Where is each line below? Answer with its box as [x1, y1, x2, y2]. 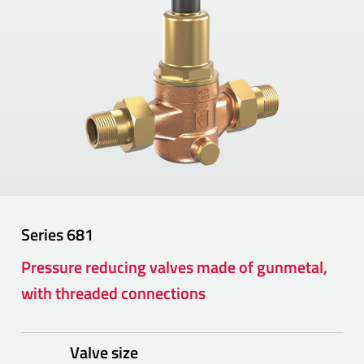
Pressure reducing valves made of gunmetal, [21, 253, 328, 279]
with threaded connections [21, 279, 206, 305]
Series [21, 221, 67, 247]
